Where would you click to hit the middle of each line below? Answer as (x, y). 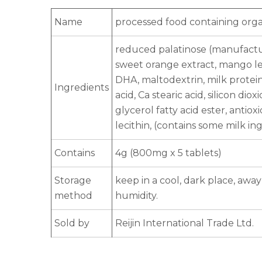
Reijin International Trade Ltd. (185, 223)
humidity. (137, 196)
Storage (73, 181)
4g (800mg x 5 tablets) (168, 153)
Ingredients (82, 88)
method (73, 196)
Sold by (72, 223)
